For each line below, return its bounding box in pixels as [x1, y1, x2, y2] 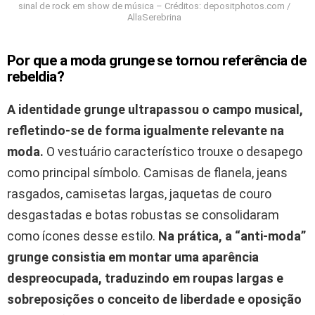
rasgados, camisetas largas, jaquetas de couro [7, 186, 271, 202]
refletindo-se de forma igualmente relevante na [7, 123, 284, 139]
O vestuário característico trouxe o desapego [44, 144, 302, 160]
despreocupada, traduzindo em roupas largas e [7, 271, 283, 286]
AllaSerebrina [127, 12, 181, 23]
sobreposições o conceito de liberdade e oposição [7, 292, 302, 307]
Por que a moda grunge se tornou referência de [7, 52, 307, 70]
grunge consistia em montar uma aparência [7, 250, 259, 265]
